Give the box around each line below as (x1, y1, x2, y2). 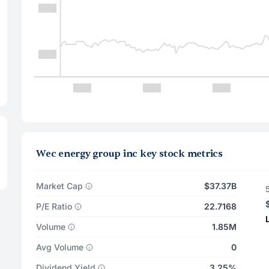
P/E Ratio (36, 201, 72, 211)
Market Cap (36, 181, 83, 191)
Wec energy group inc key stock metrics (36, 148, 223, 160)
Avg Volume (36, 242, 83, 252)
